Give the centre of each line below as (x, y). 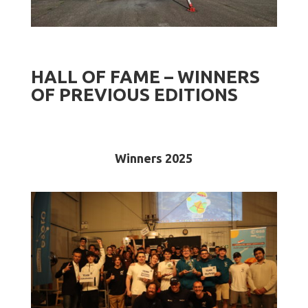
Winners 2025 (154, 158)
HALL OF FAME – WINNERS (145, 77)
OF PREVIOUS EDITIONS (134, 95)
